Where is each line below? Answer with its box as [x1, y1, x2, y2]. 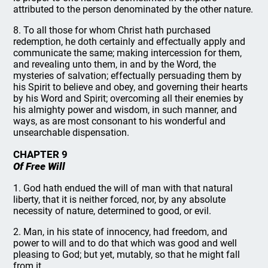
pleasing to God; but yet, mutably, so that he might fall [13, 249, 240, 260]
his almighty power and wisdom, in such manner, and [13, 104, 237, 115]
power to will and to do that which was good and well [13, 237, 237, 249]
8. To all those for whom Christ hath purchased [13, 25, 211, 36]
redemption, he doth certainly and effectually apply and [13, 36, 246, 47]
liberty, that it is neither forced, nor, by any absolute [13, 194, 226, 205]
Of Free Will [13, 160, 66, 172]
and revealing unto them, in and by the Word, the [13, 59, 217, 70]
